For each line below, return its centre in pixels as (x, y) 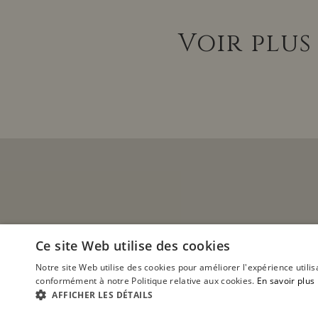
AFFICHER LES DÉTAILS (103, 295)
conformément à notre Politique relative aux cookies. (145, 281)
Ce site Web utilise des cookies (133, 246)
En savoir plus (286, 281)
